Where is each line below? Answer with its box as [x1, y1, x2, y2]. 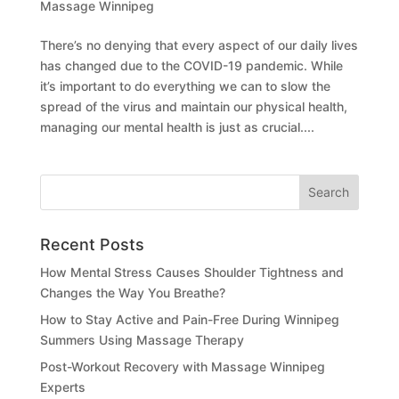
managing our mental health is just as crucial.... [39, 118, 314, 134]
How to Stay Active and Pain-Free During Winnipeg [39, 311, 339, 327]
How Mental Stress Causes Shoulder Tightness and [39, 264, 344, 280]
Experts [39, 379, 85, 395]
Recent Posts [39, 234, 144, 254]
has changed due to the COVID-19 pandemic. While [39, 57, 343, 73]
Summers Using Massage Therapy [39, 331, 244, 347]
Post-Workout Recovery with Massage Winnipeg [39, 358, 325, 374]
